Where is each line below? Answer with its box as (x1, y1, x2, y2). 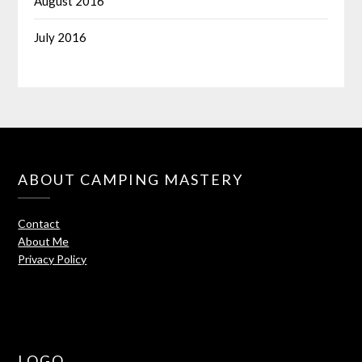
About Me (18, 234, 69, 249)
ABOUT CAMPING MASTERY (18, 170, 244, 189)
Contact (18, 217, 61, 231)
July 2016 (34, 30, 87, 45)
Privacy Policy (18, 252, 87, 267)
